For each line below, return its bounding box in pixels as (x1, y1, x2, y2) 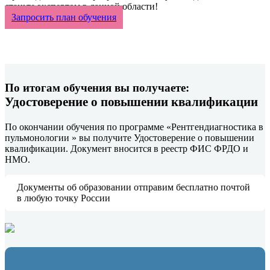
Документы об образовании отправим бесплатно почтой (17, 182, 250, 193)
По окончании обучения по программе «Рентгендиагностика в (5, 122, 263, 133)
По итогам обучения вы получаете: (5, 81, 189, 95)
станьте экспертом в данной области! (5, 1, 158, 12)
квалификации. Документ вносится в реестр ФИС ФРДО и (5, 143, 248, 154)
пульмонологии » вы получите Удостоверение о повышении (5, 133, 254, 143)
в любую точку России (17, 193, 110, 204)
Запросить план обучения (11, 12, 116, 23)
